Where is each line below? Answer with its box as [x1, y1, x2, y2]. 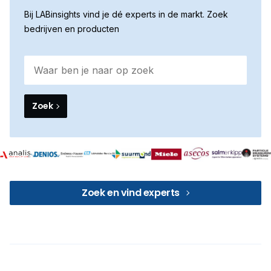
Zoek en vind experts [82, 186, 180, 200]
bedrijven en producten [24, 24, 119, 34]
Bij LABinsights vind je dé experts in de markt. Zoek [24, 9, 228, 19]
